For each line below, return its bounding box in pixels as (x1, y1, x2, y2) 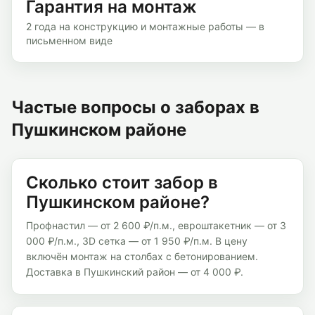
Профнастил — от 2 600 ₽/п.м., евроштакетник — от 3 (26, 219, 286, 231)
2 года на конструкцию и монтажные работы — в (26, 20, 264, 32)
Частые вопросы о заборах (11, 97, 250, 117)
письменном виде (26, 34, 112, 46)
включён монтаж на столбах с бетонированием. (26, 250, 258, 262)
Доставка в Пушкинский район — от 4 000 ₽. (26, 266, 243, 278)
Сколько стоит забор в (26, 172, 218, 193)
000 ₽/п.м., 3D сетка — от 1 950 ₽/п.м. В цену (26, 235, 247, 247)
